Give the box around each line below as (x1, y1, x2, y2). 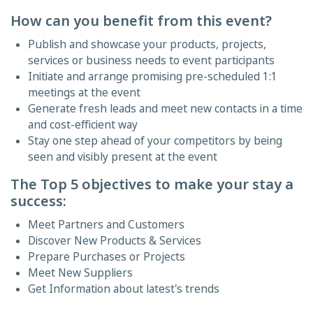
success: (10, 191, 66, 210)
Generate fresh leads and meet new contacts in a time (28, 101, 303, 116)
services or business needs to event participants (28, 53, 275, 68)
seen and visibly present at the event (28, 150, 217, 164)
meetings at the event (28, 85, 140, 100)
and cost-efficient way (28, 117, 138, 132)
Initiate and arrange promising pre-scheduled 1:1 (28, 69, 277, 84)
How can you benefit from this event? (10, 11, 272, 30)
